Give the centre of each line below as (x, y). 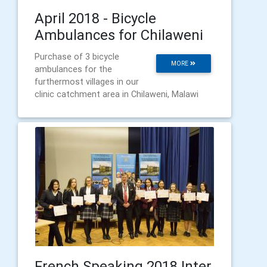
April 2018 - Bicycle (95, 18)
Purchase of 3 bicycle (77, 56)
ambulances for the (73, 69)
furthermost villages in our (87, 81)
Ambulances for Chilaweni (119, 35)
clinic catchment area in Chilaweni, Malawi (117, 94)
